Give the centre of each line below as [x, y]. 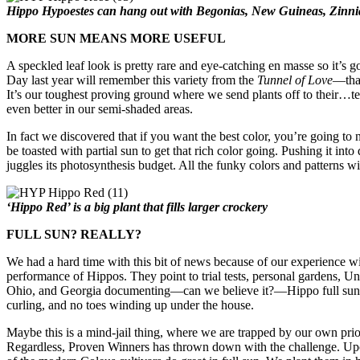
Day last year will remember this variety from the [132, 80]
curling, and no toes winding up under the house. [130, 305]
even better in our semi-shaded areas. [100, 108]
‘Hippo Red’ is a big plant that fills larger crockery [137, 207]
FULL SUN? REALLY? [74, 234]
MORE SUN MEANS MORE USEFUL [116, 38]
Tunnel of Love [295, 80]
